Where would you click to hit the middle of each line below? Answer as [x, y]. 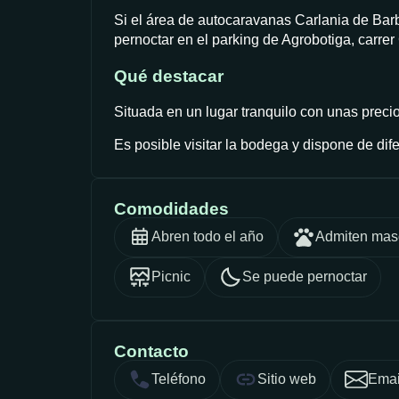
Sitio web [287, 379]
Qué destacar [169, 76]
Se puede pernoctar [305, 277]
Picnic [171, 277]
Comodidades [171, 208]
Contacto [151, 351]
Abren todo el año [208, 237]
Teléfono [179, 379]
